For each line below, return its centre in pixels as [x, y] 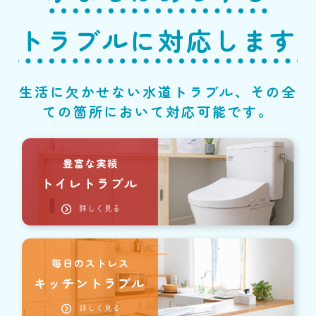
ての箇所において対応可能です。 [158, 112]
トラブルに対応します [158, 40]
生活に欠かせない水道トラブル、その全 [158, 92]
